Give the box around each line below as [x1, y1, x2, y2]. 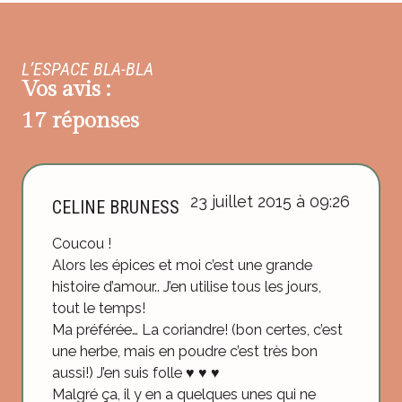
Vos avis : [22, 75, 110, 102]
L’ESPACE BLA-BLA [22, 57, 153, 80]
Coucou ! [52, 235, 111, 253]
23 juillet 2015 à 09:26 [190, 191, 350, 211]
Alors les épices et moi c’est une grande [52, 257, 312, 275]
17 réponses [22, 107, 139, 134]
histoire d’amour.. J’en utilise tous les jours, [52, 278, 321, 296]
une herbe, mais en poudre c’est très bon [52, 343, 318, 361]
